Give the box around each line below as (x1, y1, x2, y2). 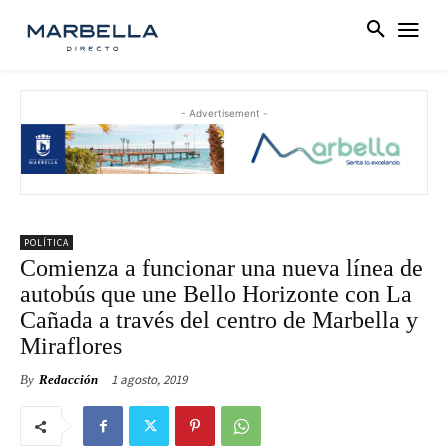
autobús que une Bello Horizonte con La (20, 281, 412, 308)
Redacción (39, 372, 98, 388)
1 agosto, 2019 (111, 371, 187, 389)
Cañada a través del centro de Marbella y (20, 307, 418, 334)
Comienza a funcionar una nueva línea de (20, 255, 423, 282)
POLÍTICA (24, 236, 69, 250)
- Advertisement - (180, 107, 268, 120)
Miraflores (20, 333, 122, 360)
